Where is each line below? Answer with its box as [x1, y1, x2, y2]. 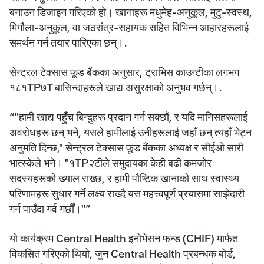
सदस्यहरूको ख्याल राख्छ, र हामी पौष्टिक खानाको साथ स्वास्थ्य [9, 171, 239, 185]
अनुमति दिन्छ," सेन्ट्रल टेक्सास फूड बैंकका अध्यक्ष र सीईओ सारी [9, 140, 243, 154]
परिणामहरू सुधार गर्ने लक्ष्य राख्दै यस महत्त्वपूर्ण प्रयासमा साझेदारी [9, 186, 245, 200]
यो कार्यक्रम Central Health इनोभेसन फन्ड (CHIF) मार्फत [9, 231, 238, 245]
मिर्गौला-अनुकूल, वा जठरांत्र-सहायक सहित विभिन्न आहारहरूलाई [9, 20, 249, 34]
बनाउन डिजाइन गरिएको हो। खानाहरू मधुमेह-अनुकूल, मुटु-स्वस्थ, [9, 5, 252, 19]
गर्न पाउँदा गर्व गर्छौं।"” [9, 202, 91, 216]
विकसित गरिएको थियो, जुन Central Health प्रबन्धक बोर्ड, [9, 246, 236, 260]
